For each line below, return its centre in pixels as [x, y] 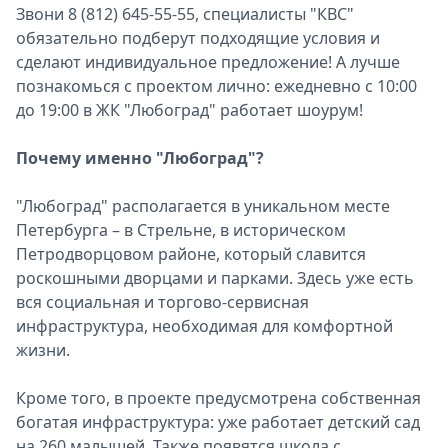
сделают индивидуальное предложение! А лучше [208, 62]
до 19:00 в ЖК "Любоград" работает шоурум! [189, 110]
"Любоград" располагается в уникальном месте [203, 206]
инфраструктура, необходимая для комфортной [204, 326]
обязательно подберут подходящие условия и [198, 38]
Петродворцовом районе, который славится [191, 254]
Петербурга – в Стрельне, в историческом [181, 230]
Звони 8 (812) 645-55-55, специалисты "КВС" [185, 14]
